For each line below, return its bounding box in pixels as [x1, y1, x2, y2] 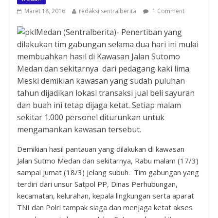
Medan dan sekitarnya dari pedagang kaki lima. [17, 63, 191, 74]
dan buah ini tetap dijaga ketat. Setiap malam [17, 99, 181, 110]
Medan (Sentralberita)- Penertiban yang [36, 26, 182, 37]
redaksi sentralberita [78, 6, 136, 15]
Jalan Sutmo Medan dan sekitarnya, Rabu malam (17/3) [17, 155, 199, 165]
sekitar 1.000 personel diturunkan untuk [17, 111, 164, 123]
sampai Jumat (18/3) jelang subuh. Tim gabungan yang [17, 167, 199, 177]
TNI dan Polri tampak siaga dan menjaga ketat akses [17, 202, 193, 212]
